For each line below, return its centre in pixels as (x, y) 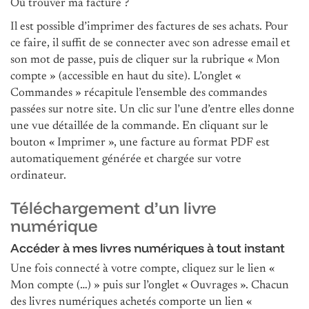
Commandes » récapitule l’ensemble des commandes (139, 93)
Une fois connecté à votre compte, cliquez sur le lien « (142, 269)
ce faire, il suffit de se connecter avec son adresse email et (150, 43)
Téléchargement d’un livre (113, 207)
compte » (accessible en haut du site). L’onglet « (126, 77)
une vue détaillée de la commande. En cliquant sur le (139, 126)
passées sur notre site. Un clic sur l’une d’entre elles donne (152, 110)
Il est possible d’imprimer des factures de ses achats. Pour (149, 27)
